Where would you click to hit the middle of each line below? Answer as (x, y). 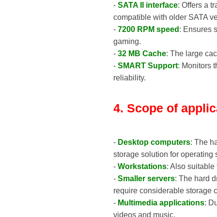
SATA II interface (148, 5)
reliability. (130, 78)
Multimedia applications (161, 202)
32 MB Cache (142, 54)
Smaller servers (146, 178)
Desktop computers (154, 142)
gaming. (127, 42)
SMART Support (148, 66)
